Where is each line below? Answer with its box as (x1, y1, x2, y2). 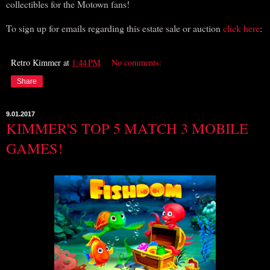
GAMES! (6, 137, 63, 158)
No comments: (111, 56, 162, 68)
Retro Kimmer (11, 56, 61, 68)
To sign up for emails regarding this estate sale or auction (6, 21, 223, 34)
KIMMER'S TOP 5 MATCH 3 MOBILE (6, 118, 248, 138)
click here (223, 21, 260, 34)
